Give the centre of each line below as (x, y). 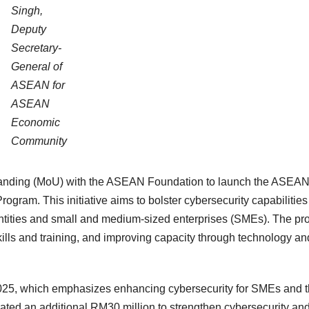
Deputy (28, 30)
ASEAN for (38, 86)
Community (39, 141)
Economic (35, 123)
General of (36, 67)
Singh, (27, 11)
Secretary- (36, 48)
